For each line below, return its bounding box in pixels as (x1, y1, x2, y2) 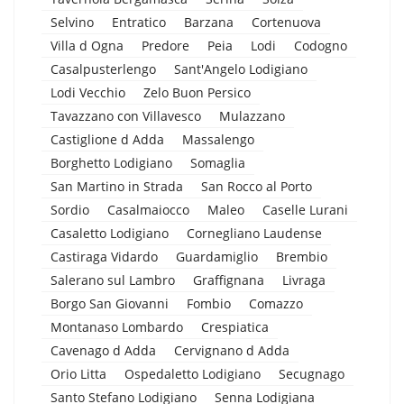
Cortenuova (252, 13, 321, 31)
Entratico (112, 13, 166, 31)
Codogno (294, 36, 347, 54)
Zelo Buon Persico (143, 83, 251, 101)
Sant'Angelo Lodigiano (174, 60, 308, 78)
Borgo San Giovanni (50, 294, 169, 312)
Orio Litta (50, 364, 106, 382)
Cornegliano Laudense (187, 224, 322, 242)
